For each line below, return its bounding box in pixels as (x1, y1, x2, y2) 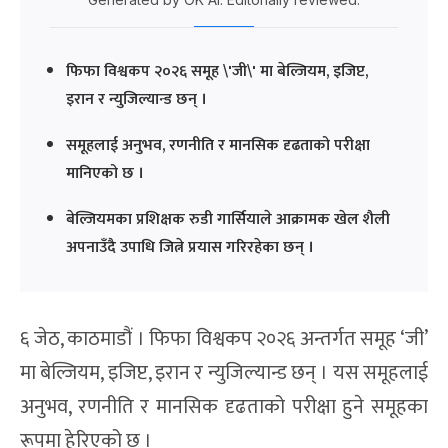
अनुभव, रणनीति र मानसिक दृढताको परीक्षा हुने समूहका (20, 389, 428, 424)
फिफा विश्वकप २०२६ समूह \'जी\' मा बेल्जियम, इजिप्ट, (66, 57, 368, 85)
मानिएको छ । (66, 159, 144, 187)
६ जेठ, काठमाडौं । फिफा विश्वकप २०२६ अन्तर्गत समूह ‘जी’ (20, 321, 428, 356)
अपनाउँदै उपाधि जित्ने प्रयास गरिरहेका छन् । (66, 233, 314, 261)
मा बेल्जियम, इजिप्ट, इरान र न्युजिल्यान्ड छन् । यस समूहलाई (20, 355, 428, 390)
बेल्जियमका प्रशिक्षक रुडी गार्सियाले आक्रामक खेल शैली (66, 205, 390, 233)
